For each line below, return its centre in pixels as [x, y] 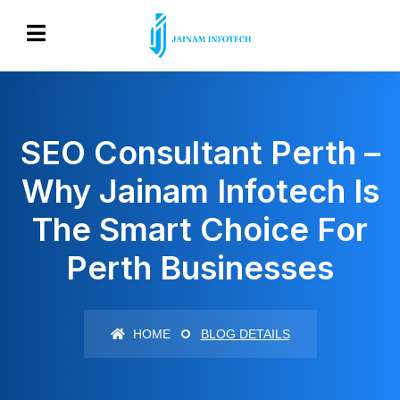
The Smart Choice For [200, 229]
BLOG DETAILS [245, 334]
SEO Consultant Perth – [200, 153]
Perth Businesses [200, 268]
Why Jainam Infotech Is [200, 191]
